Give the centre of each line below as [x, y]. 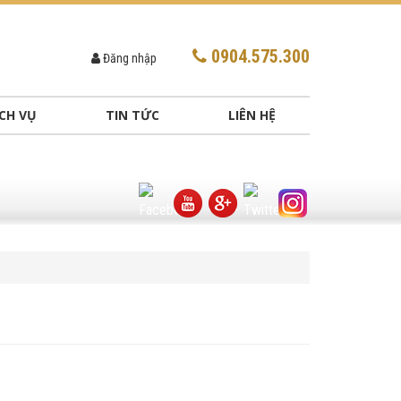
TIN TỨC [132, 115]
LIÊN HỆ [252, 115]
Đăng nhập [128, 58]
